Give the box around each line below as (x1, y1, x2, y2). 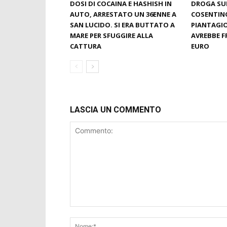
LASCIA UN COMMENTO (70, 105, 161, 115)
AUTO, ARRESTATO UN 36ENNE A (70, 10, 176, 19)
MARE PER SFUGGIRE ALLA (70, 31, 153, 40)
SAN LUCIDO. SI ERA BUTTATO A (70, 20, 175, 29)
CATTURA (70, 42, 101, 51)
